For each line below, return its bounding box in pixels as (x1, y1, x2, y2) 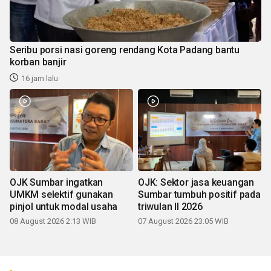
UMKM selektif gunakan (10, 189, 113, 201)
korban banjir (10, 56, 67, 68)
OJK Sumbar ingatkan (10, 177, 103, 189)
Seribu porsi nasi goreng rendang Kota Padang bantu (10, 44, 240, 56)
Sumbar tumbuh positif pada (138, 189, 261, 201)
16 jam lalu (21, 74, 58, 83)
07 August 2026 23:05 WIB (138, 217, 229, 226)
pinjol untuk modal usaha (10, 201, 118, 213)
